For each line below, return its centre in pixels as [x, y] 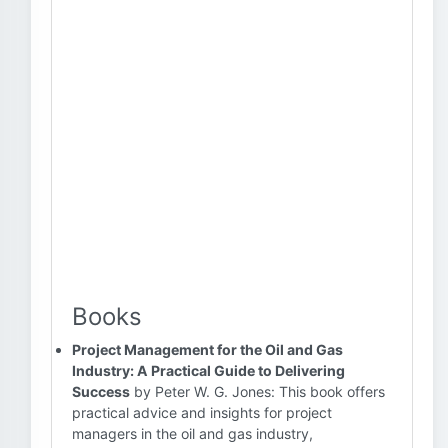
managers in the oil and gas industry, [192, 433]
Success [101, 391]
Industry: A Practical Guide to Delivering [208, 370]
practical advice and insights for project [202, 412]
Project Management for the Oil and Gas [207, 349]
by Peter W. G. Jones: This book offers [257, 391]
